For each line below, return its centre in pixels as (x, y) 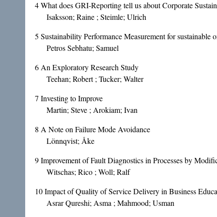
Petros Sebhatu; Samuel (83, 48)
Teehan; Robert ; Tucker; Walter (95, 79)
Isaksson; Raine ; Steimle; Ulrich (96, 17)
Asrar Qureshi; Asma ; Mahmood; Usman (110, 203)
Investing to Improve (72, 98)
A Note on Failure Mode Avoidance (95, 129)
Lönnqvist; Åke (70, 141)
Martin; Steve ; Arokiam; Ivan (92, 110)
